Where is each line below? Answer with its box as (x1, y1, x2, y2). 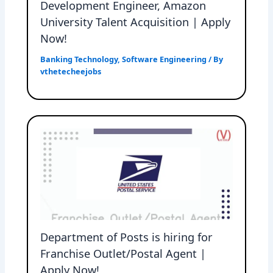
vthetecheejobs (40, 66, 102, 77)
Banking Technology (40, 54, 118, 65)
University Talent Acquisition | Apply (40, 14, 231, 29)
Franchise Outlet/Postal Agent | (40, 246, 207, 261)
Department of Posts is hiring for (40, 229, 213, 244)
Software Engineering (122, 54, 207, 65)
